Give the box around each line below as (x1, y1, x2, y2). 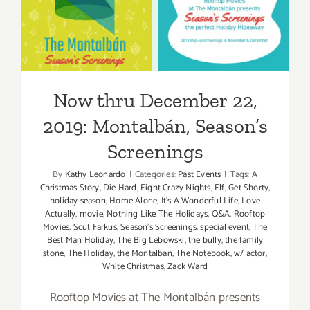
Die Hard (103, 181, 137, 196)
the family (225, 233, 264, 248)
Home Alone (109, 194, 158, 209)
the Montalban (117, 246, 172, 262)
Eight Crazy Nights (140, 181, 211, 196)
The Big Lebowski (117, 233, 185, 248)
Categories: (134, 167, 179, 183)
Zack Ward (167, 259, 208, 275)
